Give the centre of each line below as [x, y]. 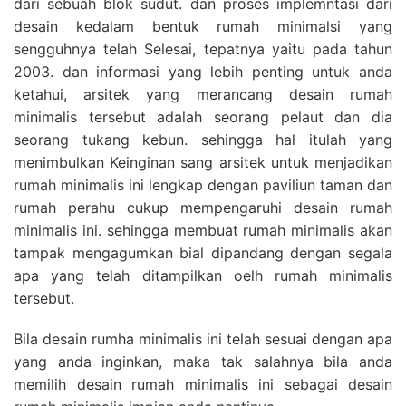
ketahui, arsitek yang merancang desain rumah [203, 95]
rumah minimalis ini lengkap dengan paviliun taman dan [203, 185]
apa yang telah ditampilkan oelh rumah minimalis [203, 276]
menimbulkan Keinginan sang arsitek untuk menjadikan [203, 163]
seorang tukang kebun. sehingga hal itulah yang [203, 140]
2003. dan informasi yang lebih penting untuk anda [203, 72]
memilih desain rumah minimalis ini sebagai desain [203, 385]
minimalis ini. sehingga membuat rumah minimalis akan [203, 231]
